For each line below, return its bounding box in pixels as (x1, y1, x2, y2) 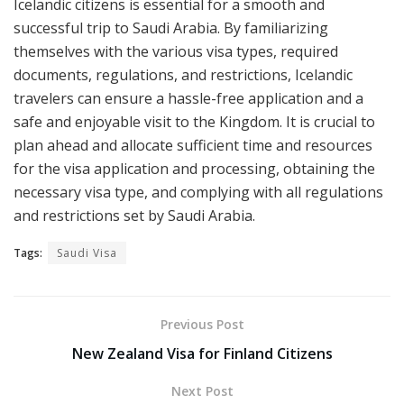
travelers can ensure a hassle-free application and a (14, 88, 363, 109)
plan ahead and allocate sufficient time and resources (14, 135, 372, 156)
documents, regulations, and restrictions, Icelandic (14, 65, 353, 86)
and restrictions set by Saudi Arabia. (14, 206, 255, 226)
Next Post (170, 382, 234, 400)
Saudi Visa (57, 245, 117, 262)
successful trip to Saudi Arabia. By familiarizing (14, 18, 328, 39)
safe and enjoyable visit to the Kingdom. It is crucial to (14, 112, 375, 133)
